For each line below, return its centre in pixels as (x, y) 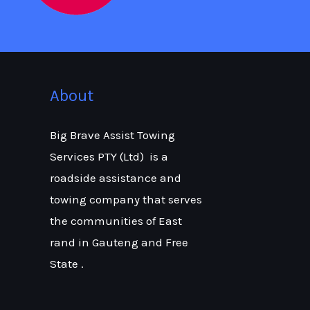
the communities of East (116, 220)
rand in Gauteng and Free (119, 242)
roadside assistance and (116, 177)
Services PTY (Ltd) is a (109, 156)
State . (67, 263)
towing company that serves (126, 199)
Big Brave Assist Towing (112, 135)
